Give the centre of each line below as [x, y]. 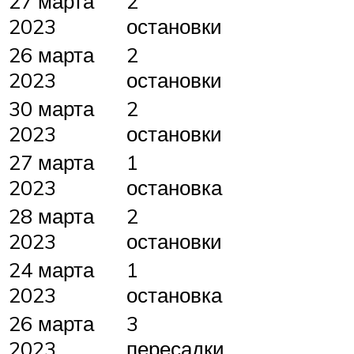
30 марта [51, 109]
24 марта [51, 270]
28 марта [51, 216]
